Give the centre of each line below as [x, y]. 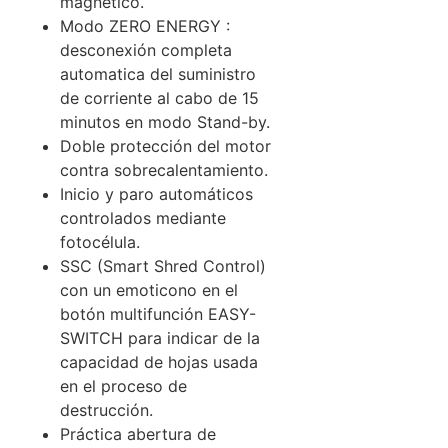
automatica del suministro [158, 74]
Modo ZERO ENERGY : [145, 26]
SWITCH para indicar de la [160, 338]
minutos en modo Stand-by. [165, 122]
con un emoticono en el [149, 290]
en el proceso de [123, 386]
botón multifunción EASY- [158, 314]
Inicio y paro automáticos [156, 194]
